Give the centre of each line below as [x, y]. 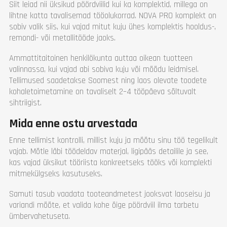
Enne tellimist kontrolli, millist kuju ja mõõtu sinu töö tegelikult [113, 140]
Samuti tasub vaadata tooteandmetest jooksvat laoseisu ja [110, 194]
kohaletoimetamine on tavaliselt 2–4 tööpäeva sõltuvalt [103, 91]
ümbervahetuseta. [40, 216]
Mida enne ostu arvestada [73, 123]
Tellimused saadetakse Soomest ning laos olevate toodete [108, 80]
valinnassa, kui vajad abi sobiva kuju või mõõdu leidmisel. [104, 69]
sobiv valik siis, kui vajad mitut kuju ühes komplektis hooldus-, [112, 27]
